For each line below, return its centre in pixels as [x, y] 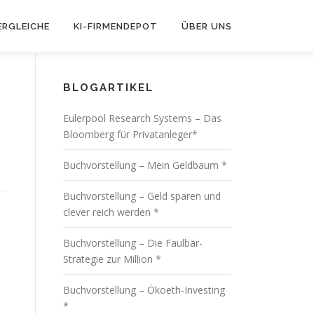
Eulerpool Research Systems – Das [142, 118]
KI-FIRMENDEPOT [116, 26]
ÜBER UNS [207, 26]
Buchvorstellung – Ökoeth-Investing [144, 290]
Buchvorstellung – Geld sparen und [142, 196]
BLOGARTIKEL [108, 88]
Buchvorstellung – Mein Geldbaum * [145, 165]
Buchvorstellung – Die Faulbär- [133, 243]
